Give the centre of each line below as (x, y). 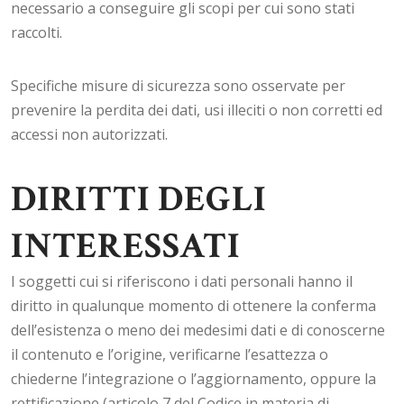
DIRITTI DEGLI (139, 199)
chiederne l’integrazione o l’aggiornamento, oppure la (193, 379)
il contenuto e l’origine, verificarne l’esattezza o (170, 354)
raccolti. (37, 32)
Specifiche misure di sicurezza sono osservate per (178, 86)
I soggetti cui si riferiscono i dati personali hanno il (182, 281)
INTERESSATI (126, 246)
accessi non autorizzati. (89, 134)
